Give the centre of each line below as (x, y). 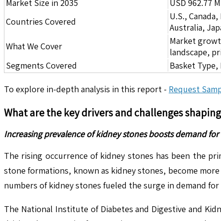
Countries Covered (41, 21)
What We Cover (34, 46)
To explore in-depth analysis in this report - (86, 89)
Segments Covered (41, 65)
